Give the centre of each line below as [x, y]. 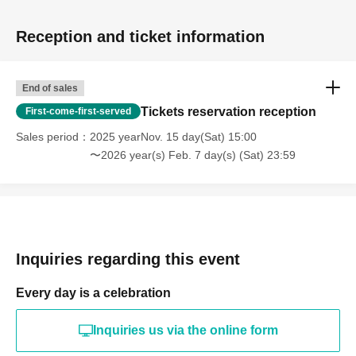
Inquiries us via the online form [185, 331]
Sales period [47, 137]
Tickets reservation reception [228, 112]
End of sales [50, 89]
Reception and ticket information [140, 37]
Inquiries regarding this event [128, 259]
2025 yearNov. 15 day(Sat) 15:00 [173, 137]
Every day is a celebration [93, 293]
